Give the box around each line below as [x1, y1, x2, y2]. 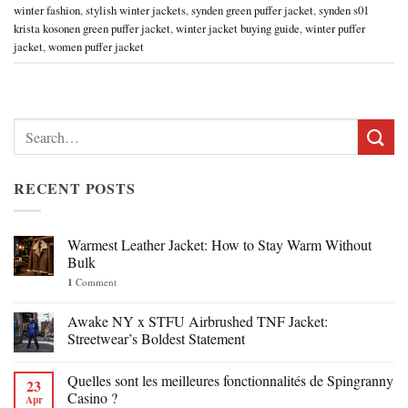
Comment [73, 274, 117, 289]
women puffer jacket [48, 37, 144, 55]
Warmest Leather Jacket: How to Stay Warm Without [67, 234, 372, 254]
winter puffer [305, 19, 365, 36]
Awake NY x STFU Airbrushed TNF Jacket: [67, 311, 328, 331]
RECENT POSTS [14, 178, 136, 199]
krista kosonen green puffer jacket [14, 19, 170, 36]
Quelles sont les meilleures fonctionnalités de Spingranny [67, 370, 393, 390]
